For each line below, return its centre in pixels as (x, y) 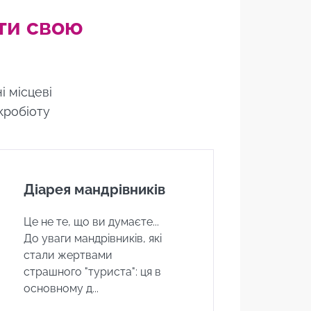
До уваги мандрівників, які (93, 238)
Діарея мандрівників (95, 190)
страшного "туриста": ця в (93, 272)
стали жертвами (68, 255)
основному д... (61, 288)
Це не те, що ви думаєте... (92, 222)
